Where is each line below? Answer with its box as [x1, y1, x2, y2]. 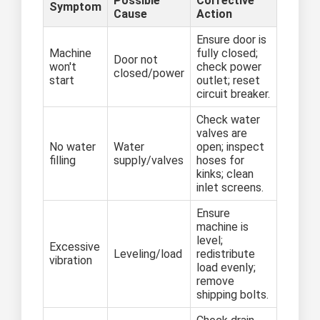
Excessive [49, 240, 100, 254]
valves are [196, 126, 247, 141]
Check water [196, 113, 260, 127]
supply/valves [114, 154, 184, 168]
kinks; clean [196, 167, 254, 181]
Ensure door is [196, 33, 266, 47]
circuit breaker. [196, 87, 270, 101]
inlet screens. [196, 181, 264, 195]
